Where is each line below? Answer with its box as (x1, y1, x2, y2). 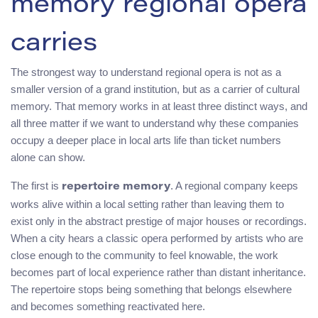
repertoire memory (62, 181, 170, 192)
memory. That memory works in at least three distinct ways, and (11, 99, 307, 112)
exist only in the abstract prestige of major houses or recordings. (11, 214, 307, 227)
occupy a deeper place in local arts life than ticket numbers (11, 133, 281, 146)
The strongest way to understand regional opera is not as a (11, 65, 281, 78)
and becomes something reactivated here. (11, 300, 205, 312)
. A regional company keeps (170, 179, 298, 192)
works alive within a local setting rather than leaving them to (11, 197, 284, 210)
